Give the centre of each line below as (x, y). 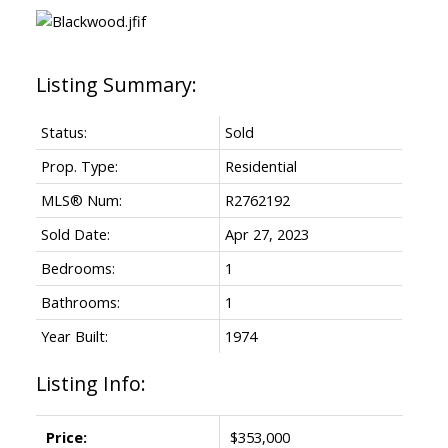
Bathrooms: (80, 301)
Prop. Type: (79, 165)
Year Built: (74, 335)
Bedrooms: (77, 267)
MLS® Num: (81, 199)
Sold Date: (75, 233)
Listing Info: (90, 383)
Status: (63, 131)
